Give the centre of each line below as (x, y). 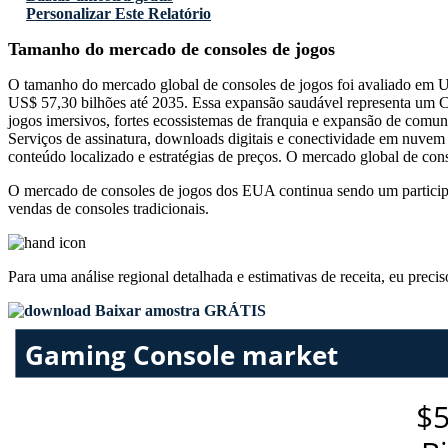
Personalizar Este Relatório (118, 14)
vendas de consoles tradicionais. (108, 209)
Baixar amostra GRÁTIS (178, 311)
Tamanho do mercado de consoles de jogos (171, 49)
